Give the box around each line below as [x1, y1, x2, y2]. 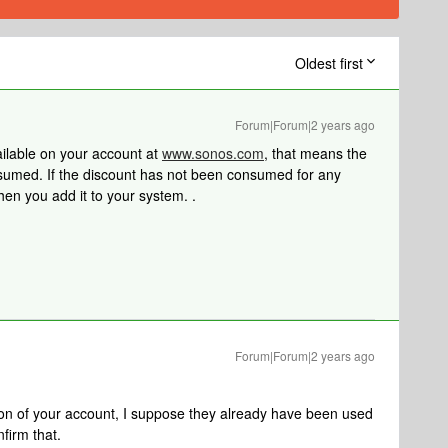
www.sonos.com [162, 143, 264, 163]
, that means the [264, 143, 367, 163]
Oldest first [295, 53, 363, 73]
